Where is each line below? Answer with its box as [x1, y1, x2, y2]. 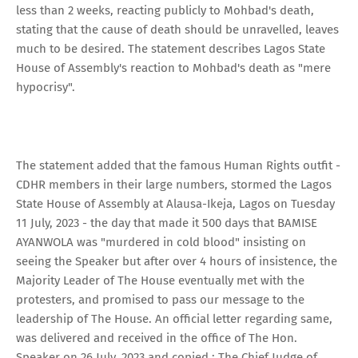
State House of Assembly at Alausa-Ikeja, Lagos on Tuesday [16, 196, 335, 211]
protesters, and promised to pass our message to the [16, 292, 304, 307]
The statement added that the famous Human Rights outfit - [16, 157, 340, 173]
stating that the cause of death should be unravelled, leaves [16, 22, 339, 37]
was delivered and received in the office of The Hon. [16, 330, 297, 345]
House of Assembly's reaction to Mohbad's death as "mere [16, 60, 334, 75]
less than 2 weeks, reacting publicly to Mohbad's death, [16, 2, 317, 18]
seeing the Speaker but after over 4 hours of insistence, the [16, 253, 337, 268]
